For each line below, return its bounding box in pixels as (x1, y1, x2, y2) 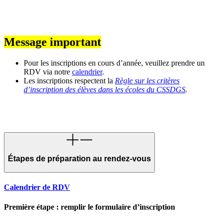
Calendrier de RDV (4, 183, 70, 192)
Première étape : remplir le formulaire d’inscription (4, 202, 175, 211)
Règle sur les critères (115, 76, 180, 85)
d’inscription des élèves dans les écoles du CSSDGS (24, 85, 185, 94)
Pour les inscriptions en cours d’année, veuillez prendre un (24, 58, 205, 67)
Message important (4, 36, 101, 49)
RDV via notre (24, 67, 72, 76)
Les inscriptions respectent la (24, 76, 113, 85)
